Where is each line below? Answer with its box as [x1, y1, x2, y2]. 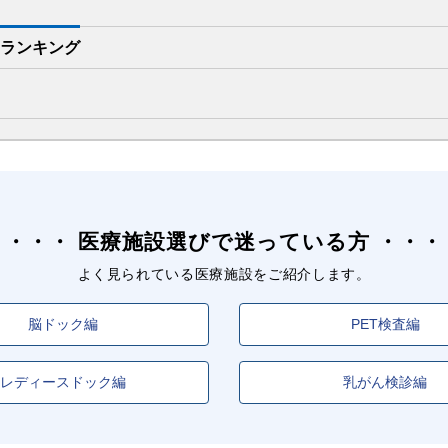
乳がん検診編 [343, 373, 428, 390]
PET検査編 [350, 315, 420, 332]
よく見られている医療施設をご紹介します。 [77, 265, 371, 282]
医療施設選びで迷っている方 [70, 229, 378, 253]
